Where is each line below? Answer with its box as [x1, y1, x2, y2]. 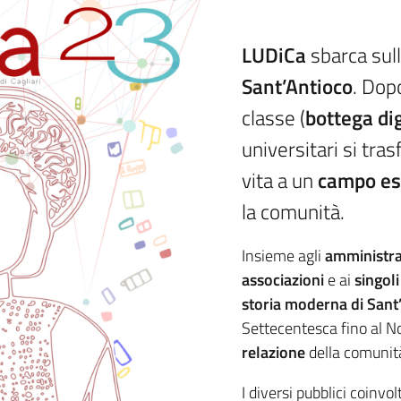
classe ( [242, 102, 306, 134]
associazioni [242, 268, 325, 293]
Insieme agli [242, 243, 326, 269]
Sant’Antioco [242, 71, 354, 103]
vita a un [242, 165, 319, 197]
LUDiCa [242, 39, 311, 72]
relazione [242, 340, 306, 365]
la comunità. [242, 196, 346, 228]
